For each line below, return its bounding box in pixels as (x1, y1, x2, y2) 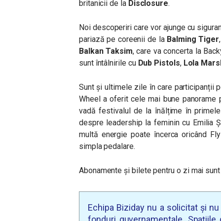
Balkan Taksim (79, 46, 133, 56)
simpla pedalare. (79, 142, 135, 151)
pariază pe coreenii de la (79, 35, 167, 44)
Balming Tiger (167, 35, 220, 44)
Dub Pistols (138, 58, 180, 68)
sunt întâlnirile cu (79, 58, 138, 68)
